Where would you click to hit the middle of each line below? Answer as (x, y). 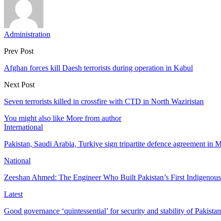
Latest (13, 194)
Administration (27, 34)
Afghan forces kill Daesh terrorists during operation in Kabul (98, 68)
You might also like (34, 118)
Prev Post (19, 51)
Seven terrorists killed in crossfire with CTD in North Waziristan (104, 101)
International (23, 127)
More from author (94, 118)
